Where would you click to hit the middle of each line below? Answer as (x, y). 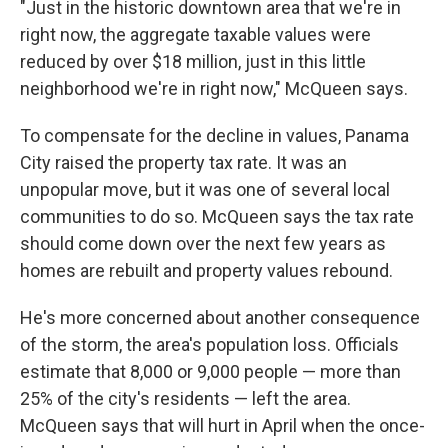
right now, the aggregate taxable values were (195, 34)
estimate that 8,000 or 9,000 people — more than (210, 371)
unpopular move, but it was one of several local (205, 189)
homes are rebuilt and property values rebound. (206, 270)
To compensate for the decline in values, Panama (214, 135)
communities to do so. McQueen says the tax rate (217, 216)
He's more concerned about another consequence (220, 317)
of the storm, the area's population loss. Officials (209, 344)
